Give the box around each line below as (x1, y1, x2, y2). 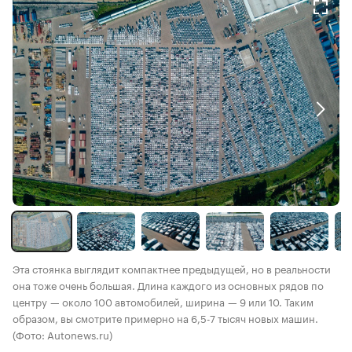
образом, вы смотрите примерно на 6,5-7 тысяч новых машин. (13, 309, 318, 325)
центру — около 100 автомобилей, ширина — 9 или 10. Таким (13, 292, 313, 309)
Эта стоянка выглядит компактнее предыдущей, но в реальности (13, 259, 331, 276)
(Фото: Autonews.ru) (13, 325, 112, 342)
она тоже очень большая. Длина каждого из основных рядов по (13, 276, 324, 292)
